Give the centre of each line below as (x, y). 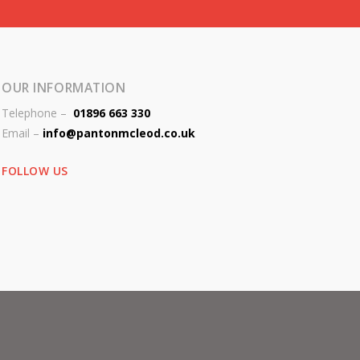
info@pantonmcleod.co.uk (119, 133)
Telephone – (36, 113)
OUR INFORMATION (64, 88)
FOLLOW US (35, 170)
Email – (22, 133)
